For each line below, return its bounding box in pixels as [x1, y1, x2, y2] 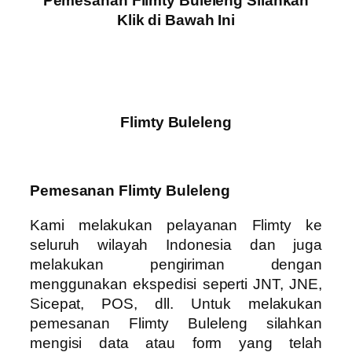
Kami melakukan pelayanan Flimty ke [30, 216, 322, 233]
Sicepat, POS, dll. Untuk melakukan [30, 295, 322, 312]
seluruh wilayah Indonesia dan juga [30, 236, 322, 253]
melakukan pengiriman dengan [30, 255, 322, 273]
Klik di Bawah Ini [116, 11, 236, 28]
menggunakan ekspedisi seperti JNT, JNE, [30, 275, 322, 292]
